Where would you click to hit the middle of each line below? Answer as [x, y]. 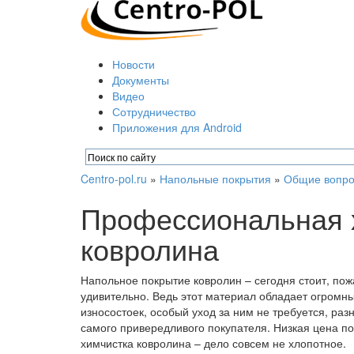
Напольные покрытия [215, 179]
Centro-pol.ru [114, 179]
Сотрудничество [154, 111]
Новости [134, 64]
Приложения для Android [177, 127]
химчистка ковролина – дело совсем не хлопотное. [213, 343]
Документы [141, 80]
